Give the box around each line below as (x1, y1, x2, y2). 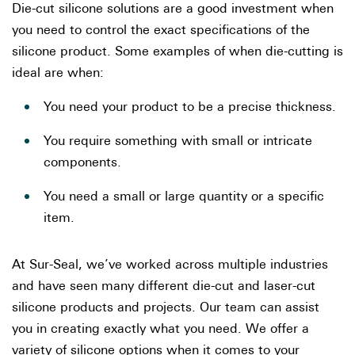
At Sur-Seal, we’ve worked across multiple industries (12, 259, 328, 272)
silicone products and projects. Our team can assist (12, 302, 319, 315)
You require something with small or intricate (44, 136, 312, 148)
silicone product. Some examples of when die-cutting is (12, 46, 343, 59)
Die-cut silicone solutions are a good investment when (12, 3, 334, 16)
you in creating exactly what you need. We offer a (12, 323, 309, 336)
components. (44, 157, 121, 170)
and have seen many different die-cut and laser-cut (12, 281, 315, 293)
